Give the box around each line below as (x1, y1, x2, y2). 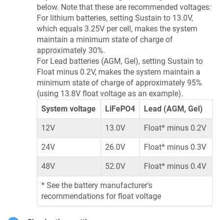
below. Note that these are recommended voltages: (37, 2, 211, 12)
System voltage (41, 104, 96, 113)
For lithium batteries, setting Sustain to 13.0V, (37, 13, 193, 23)
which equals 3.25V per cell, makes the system (37, 24, 197, 33)
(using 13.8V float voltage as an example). (37, 88, 183, 98)
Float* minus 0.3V (144, 142, 206, 152)
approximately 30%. (37, 45, 105, 55)
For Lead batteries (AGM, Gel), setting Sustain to (37, 56, 203, 66)
